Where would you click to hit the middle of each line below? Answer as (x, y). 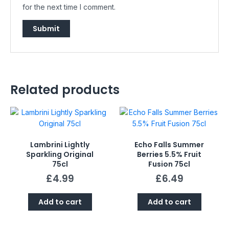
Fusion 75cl (169, 164)
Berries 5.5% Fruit (169, 154)
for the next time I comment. (69, 7)
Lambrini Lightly (60, 144)
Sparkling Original (60, 154)
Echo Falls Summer (169, 144)
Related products (65, 89)
